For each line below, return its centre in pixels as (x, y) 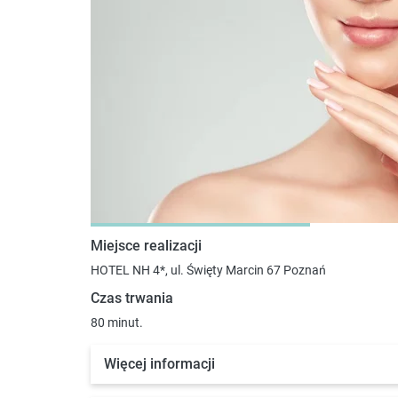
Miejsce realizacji (146, 246)
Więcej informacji (159, 364)
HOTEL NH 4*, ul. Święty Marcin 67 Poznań (208, 271)
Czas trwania (132, 298)
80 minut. (117, 323)
